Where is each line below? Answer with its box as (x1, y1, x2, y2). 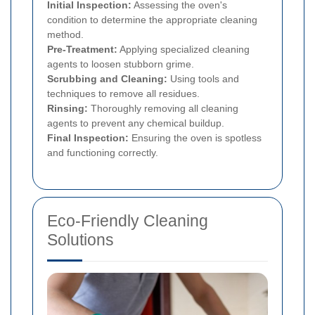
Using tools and (167, 72, 239, 84)
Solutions (47, 230, 114, 249)
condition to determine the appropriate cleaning (47, 13, 257, 25)
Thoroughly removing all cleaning (88, 102, 238, 114)
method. (47, 28, 84, 40)
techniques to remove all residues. (47, 87, 200, 99)
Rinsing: (47, 102, 88, 114)
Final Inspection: (47, 131, 129, 143)
